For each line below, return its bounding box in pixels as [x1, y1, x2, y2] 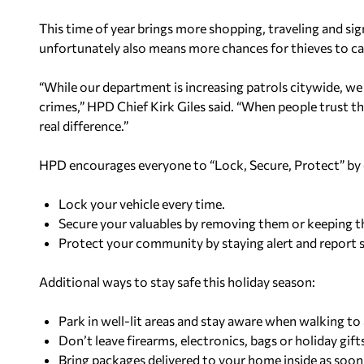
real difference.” [39, 117, 128, 133]
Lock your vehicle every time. [58, 195, 225, 211]
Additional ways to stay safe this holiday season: [39, 273, 315, 289]
